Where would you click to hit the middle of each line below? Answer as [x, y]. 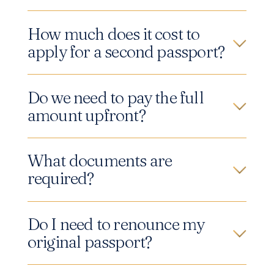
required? [61, 179]
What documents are [100, 161]
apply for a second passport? [126, 51]
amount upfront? [86, 115]
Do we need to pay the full [115, 97]
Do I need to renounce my [116, 224]
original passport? [90, 242]
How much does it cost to [113, 34]
